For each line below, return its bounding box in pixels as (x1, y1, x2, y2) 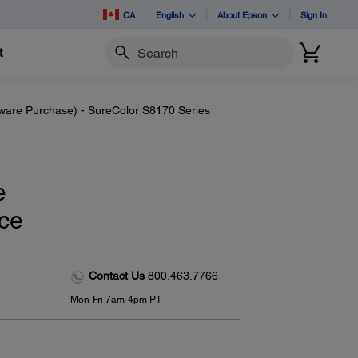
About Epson (217, 9, 267, 20)
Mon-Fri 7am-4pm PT (70, 293, 161, 305)
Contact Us (88, 269, 148, 283)
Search (104, 53, 141, 66)
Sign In (300, 9, 327, 20)
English (156, 9, 184, 20)
